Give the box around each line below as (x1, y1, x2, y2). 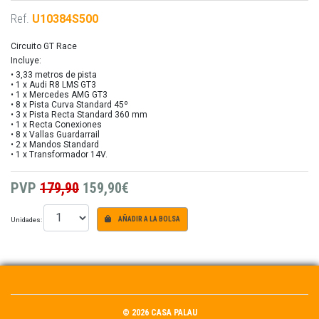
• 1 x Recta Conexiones (11, 119, 102, 130)
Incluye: (11, 55, 41, 66)
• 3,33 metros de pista (11, 69, 97, 80)
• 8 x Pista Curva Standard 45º (11, 99, 128, 110)
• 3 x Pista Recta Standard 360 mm (11, 109, 147, 120)
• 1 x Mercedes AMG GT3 (11, 89, 108, 100)
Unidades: (11, 215, 43, 224)
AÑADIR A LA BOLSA (117, 215, 181, 224)
